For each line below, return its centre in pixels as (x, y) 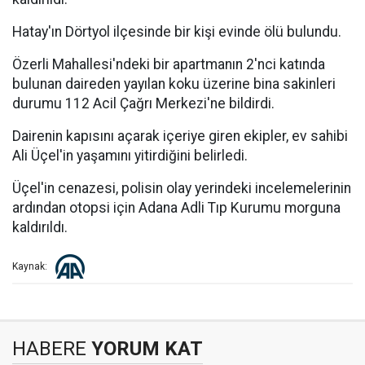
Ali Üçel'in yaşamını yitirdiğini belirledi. (130, 156)
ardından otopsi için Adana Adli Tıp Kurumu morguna (176, 208)
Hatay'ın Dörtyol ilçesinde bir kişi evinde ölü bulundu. (177, 32)
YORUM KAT (145, 349)
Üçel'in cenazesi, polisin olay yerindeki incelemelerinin (182, 188)
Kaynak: (30, 267)
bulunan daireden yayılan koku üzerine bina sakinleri (174, 84)
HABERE (49, 349)
